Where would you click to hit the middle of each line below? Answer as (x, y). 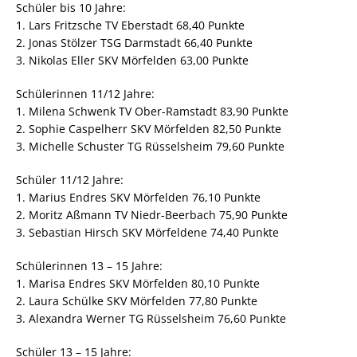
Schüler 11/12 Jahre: (70, 180)
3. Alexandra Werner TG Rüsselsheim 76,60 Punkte (151, 318)
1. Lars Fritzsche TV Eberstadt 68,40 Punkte (130, 25)
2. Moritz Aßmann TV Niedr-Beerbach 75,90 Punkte (152, 215)
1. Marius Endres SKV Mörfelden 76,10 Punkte (138, 197)
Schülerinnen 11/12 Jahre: (85, 94)
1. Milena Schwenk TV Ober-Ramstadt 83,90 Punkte (152, 111)
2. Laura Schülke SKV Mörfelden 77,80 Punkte (137, 301)
